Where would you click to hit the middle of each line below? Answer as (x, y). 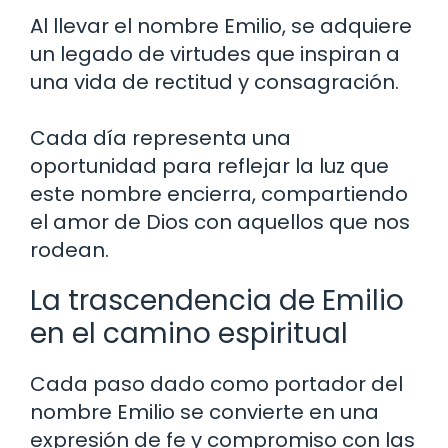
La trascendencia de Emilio (217, 301)
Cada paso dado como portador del (216, 384)
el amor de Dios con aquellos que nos (220, 222)
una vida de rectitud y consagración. (214, 82)
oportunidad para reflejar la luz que (209, 166)
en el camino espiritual (189, 334)
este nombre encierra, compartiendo (219, 194)
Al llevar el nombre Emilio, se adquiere (221, 26)
